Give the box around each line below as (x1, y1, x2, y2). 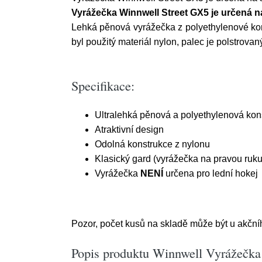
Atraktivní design (95, 125, 164, 135)
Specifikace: (71, 77, 135, 94)
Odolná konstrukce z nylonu (95, 139, 210, 149)
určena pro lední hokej (163, 168, 258, 178)
